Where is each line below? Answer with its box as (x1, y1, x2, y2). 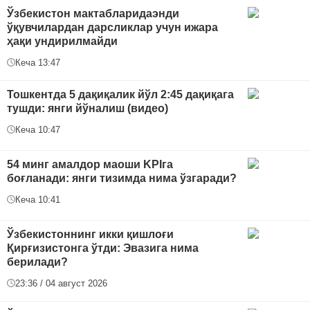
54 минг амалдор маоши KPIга (7, 158, 173, 170)
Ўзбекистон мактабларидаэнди (7, 7, 179, 19)
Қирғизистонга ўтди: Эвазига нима (7, 241, 199, 254)
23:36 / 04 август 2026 (15, 277, 107, 289)
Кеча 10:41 (15, 194, 60, 205)
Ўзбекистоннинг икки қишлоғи (7, 228, 174, 240)
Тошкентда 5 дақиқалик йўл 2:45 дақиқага (7, 88, 234, 100)
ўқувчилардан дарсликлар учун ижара (7, 21, 218, 33)
